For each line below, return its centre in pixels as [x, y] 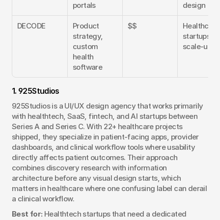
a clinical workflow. [43, 198]
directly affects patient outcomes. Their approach [95, 157]
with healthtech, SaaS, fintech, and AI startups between [105, 116]
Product [86, 26]
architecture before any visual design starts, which [96, 178]
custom [85, 46]
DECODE [31, 26]
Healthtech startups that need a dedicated [114, 214]
